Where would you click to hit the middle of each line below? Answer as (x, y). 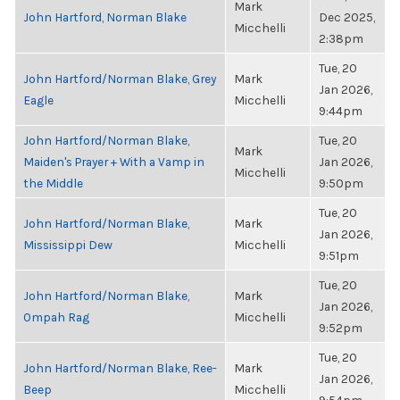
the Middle (53, 183)
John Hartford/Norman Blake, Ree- (120, 368)
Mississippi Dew (68, 245)
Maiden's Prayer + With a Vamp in (114, 162)
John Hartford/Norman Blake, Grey (120, 79)
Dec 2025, (347, 17)
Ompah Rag (56, 317)
